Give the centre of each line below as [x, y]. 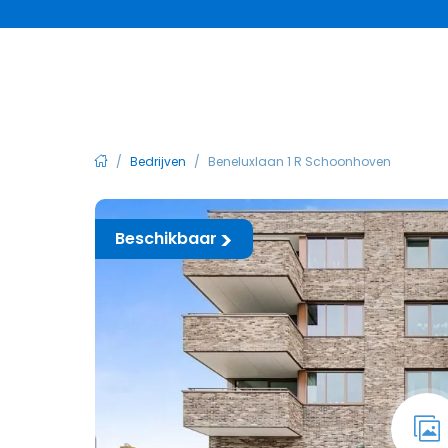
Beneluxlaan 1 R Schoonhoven [299, 161]
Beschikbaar [165, 238]
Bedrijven [159, 161]
